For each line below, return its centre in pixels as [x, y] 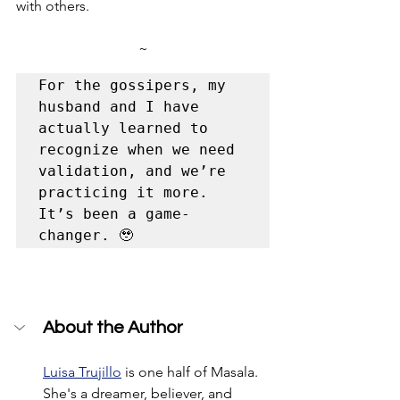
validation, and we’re [132, 171]
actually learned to [123, 128]
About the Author [113, 327]
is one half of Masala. [192, 371]
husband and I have [119, 106]
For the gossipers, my [132, 85]
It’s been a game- [114, 213]
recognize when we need [137, 149]
